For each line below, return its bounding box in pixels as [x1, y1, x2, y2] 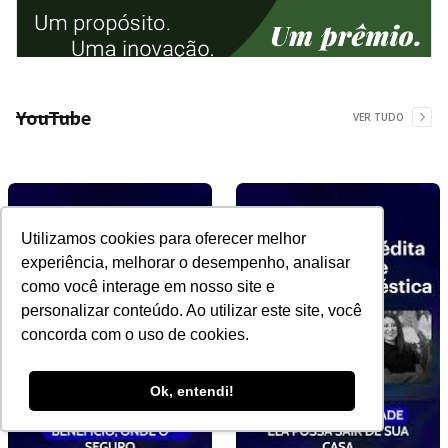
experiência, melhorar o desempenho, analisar [21, 254, 351, 272]
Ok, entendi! [150, 383, 234, 400]
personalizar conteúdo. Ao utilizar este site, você [21, 302, 363, 320]
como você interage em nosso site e [21, 278, 276, 296]
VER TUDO [353, 110, 404, 124]
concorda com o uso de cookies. [21, 326, 250, 344]
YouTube [16, 104, 91, 130]
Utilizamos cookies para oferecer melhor [21, 230, 307, 248]
